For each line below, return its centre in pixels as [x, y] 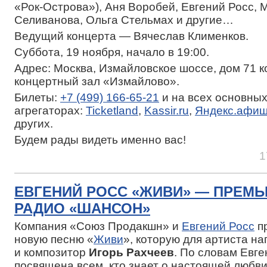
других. [34, 123]
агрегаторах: [50, 110]
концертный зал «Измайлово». [97, 81]
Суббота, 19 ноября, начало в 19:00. [112, 52]
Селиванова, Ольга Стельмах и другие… [124, 20]
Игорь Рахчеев [131, 252]
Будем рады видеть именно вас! [100, 139]
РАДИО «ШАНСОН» [82, 208]
